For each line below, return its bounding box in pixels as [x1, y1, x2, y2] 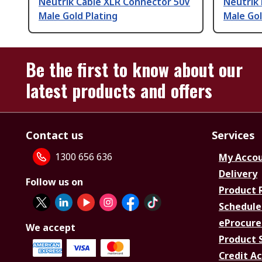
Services [212, 128, 255, 143]
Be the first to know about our [26, 56, 243, 83]
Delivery [219, 167, 257, 181]
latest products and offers [26, 77, 212, 104]
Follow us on [26, 175, 83, 189]
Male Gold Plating [39, 9, 118, 23]
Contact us [26, 128, 84, 143]
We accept [26, 221, 75, 235]
